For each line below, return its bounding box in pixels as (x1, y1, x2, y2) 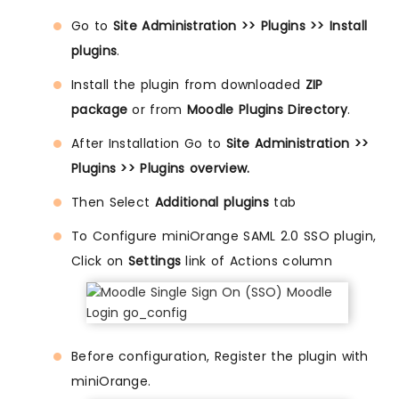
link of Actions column (185, 252, 333, 271)
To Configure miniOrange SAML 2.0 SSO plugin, (71, 227, 377, 246)
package (71, 101, 128, 119)
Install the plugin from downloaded (71, 76, 305, 94)
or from (127, 101, 187, 119)
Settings (127, 252, 186, 271)
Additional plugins (154, 193, 270, 212)
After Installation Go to (71, 134, 226, 153)
